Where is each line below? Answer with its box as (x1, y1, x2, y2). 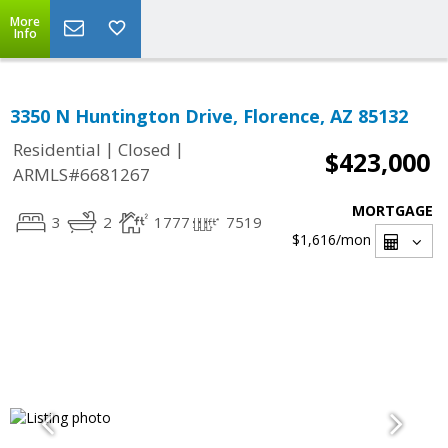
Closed (118, 138, 171, 162)
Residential (13, 138, 101, 162)
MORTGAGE (352, 201, 433, 220)
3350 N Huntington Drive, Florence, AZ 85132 (10, 104, 408, 128)
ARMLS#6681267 (13, 163, 150, 187)
